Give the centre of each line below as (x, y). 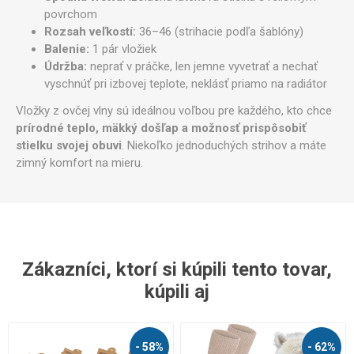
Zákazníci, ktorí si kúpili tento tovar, (177, 269)
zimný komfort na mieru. (79, 162)
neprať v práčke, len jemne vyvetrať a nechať (202, 66)
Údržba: (66, 66)
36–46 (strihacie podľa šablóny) (220, 31)
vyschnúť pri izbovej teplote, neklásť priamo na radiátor (186, 83)
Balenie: (67, 49)
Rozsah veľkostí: (90, 31)
